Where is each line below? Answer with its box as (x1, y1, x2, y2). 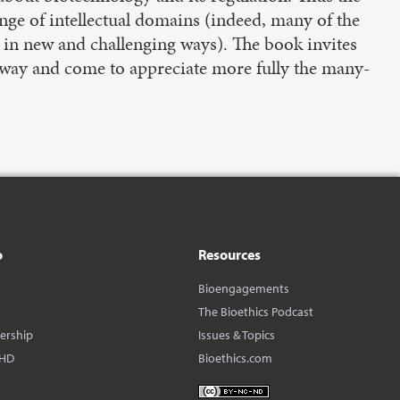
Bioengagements (197, 280, 289, 297)
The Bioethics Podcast (197, 304, 313, 321)
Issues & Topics (197, 327, 275, 344)
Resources (197, 246, 261, 264)
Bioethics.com (197, 350, 272, 367)
